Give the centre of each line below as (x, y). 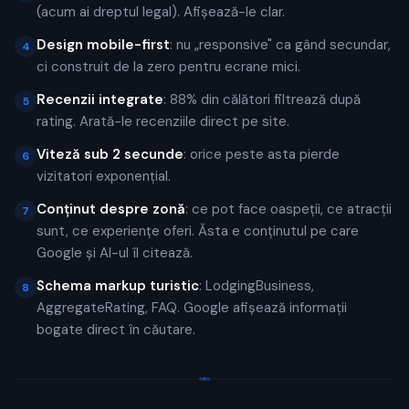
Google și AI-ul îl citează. (115, 253)
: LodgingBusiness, (257, 286)
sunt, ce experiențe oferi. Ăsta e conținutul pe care (198, 231)
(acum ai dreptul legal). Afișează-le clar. (161, 12)
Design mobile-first (103, 45)
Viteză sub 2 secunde (110, 154)
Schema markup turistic (118, 286)
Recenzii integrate (100, 100)
